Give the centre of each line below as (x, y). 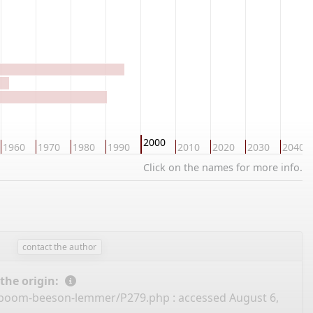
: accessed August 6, (224, 298)
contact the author (60, 247)
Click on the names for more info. (223, 167)
